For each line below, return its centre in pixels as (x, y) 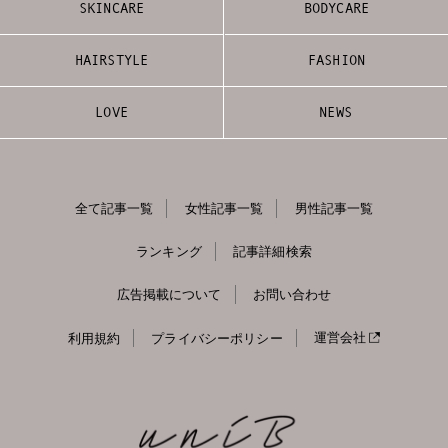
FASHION (336, 60)
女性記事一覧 (224, 208)
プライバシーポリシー (217, 338)
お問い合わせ (292, 295)
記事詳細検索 (272, 251)
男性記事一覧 (334, 208)
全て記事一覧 (114, 208)
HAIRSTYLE (111, 60)
